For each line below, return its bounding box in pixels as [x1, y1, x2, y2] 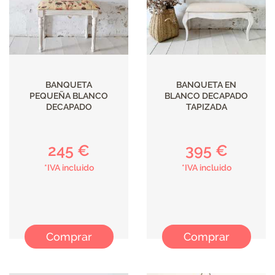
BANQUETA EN [176, 79, 236, 90]
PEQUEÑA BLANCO [29, 90, 108, 101]
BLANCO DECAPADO [165, 90, 248, 101]
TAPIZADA [185, 101, 227, 112]
